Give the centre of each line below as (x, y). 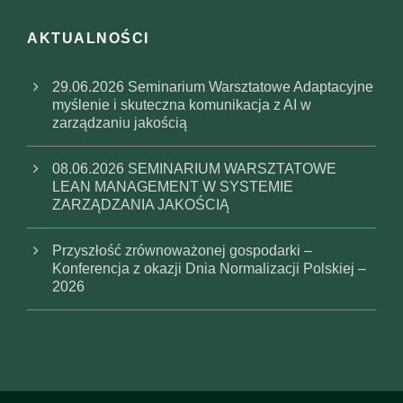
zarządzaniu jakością (120, 123)
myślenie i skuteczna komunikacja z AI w (182, 105)
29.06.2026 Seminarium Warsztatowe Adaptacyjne (213, 87)
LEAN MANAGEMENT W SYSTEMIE (173, 187)
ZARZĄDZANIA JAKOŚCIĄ (141, 205)
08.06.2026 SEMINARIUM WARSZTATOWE (194, 169)
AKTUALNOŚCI (88, 39)
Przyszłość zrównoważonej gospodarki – (182, 251)
